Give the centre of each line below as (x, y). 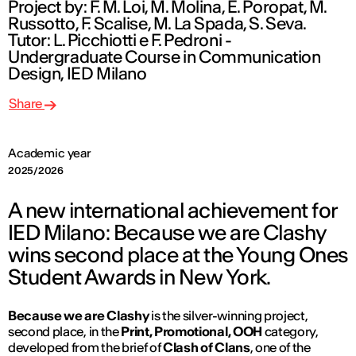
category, (290, 332)
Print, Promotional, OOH (192, 332)
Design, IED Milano (77, 74)
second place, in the (65, 332)
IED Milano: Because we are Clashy (167, 233)
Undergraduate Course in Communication (164, 57)
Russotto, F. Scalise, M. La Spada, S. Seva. (157, 24)
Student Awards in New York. (139, 277)
